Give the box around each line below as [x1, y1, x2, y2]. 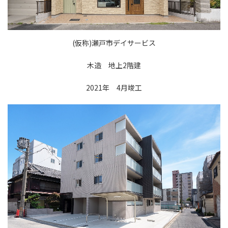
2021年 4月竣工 [86, 82, 142, 93]
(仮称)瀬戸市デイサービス [72, 38, 156, 48]
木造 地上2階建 [87, 60, 141, 70]
